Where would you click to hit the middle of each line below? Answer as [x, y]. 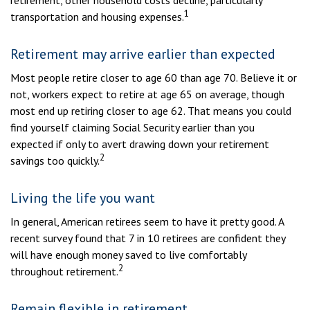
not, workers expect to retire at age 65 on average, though [147, 94]
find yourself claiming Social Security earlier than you [133, 127]
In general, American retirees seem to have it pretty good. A [147, 221]
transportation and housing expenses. [97, 17]
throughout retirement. [64, 271]
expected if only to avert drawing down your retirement [140, 144]
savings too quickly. [55, 161]
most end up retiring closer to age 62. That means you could [151, 111]
